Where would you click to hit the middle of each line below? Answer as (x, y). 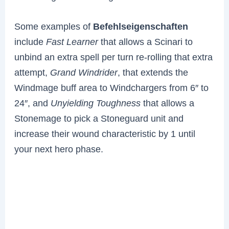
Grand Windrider (84, 73)
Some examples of (54, 27)
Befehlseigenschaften (141, 27)
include (30, 42)
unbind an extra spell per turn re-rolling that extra (114, 57)
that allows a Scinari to (146, 42)
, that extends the (153, 73)
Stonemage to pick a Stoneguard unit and (99, 119)
